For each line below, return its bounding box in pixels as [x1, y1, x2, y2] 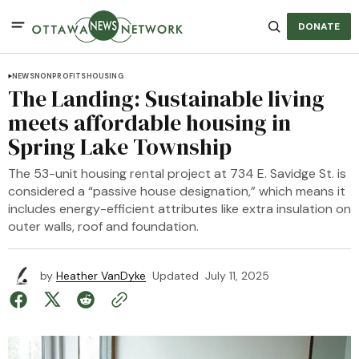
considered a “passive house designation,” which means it [8, 183, 345, 200]
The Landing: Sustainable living [8, 83, 325, 114]
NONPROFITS [34, 71, 87, 81]
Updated [152, 268, 199, 283]
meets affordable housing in [8, 107, 291, 138]
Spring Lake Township [8, 131, 232, 162]
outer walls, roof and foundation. [8, 218, 199, 235]
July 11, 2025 [205, 268, 269, 283]
